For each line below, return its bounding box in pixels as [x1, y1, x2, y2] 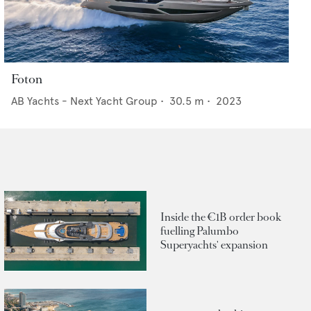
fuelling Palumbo [160, 223, 239, 238]
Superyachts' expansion [160, 237, 268, 252]
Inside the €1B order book [160, 209, 281, 224]
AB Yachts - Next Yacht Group [11, 94, 158, 108]
